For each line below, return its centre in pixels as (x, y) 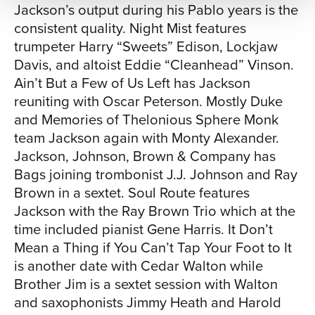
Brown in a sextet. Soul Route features (132, 193)
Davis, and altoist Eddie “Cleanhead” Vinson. (154, 65)
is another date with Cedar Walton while (139, 266)
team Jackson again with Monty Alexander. (147, 138)
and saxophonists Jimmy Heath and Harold (148, 303)
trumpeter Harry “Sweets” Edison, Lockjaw (146, 47)
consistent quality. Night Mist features (130, 28)
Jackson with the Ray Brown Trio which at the (155, 211)
